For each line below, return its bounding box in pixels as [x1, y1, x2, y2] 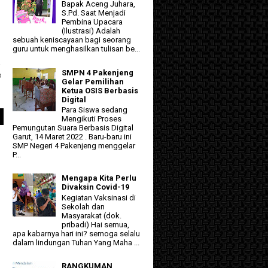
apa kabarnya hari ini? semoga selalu [13, 229, 140, 238]
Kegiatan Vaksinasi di [62, 193, 136, 202]
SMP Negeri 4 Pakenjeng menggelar [13, 141, 135, 151]
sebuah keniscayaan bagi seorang [13, 35, 131, 45]
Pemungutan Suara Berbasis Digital [13, 123, 133, 133]
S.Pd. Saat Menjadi [62, 8, 126, 18]
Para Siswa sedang [62, 105, 128, 115]
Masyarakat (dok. [62, 211, 122, 220]
